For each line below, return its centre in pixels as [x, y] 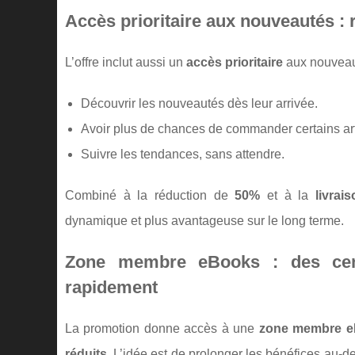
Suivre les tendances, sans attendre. [183, 154]
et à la [288, 195]
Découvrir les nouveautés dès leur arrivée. [199, 103]
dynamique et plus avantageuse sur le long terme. [204, 221]
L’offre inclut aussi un [126, 62]
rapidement [111, 287]
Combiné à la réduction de [150, 195]
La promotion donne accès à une [162, 328]
